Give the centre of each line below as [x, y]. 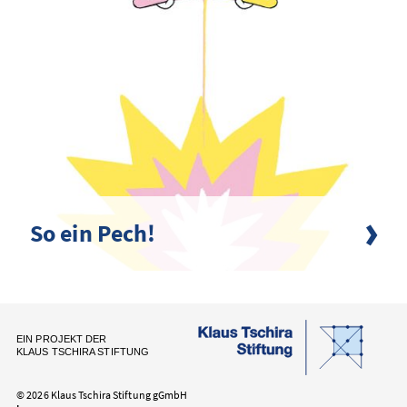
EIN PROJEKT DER [62, 338]
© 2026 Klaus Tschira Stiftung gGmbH [102, 394]
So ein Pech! [93, 233]
